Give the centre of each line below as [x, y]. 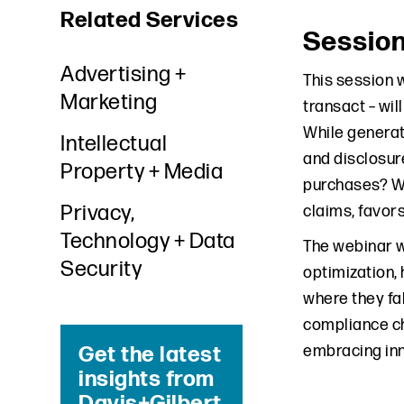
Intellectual [114, 144]
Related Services [150, 21]
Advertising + [124, 75]
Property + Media [142, 172]
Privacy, [98, 214]
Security [101, 270]
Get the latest [150, 355]
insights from [147, 380]
